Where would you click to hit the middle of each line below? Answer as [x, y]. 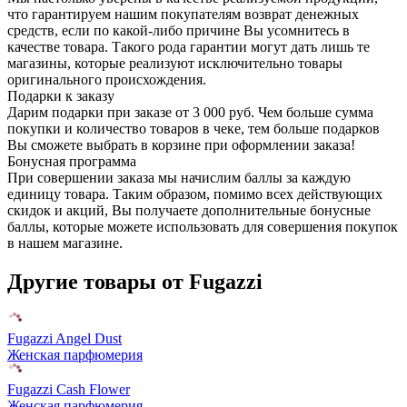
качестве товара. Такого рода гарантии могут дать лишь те [189, 46]
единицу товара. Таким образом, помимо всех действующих [195, 194]
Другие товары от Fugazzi [135, 281]
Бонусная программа [72, 161]
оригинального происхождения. [107, 79]
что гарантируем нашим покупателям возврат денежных [183, 14]
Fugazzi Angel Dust [65, 338]
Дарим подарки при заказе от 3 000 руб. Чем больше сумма [190, 112]
